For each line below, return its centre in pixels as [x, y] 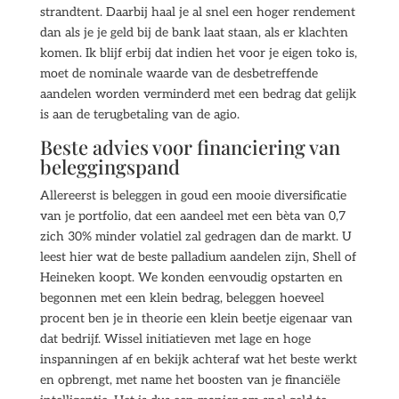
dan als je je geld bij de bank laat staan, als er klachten [194, 33]
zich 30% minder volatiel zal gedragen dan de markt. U [195, 236]
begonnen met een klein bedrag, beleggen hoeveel [182, 298]
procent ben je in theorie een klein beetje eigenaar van [196, 318]
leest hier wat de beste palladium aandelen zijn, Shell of [198, 257]
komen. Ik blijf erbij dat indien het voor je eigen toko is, [198, 53]
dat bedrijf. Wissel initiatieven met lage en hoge [175, 339]
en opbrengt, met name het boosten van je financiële [190, 380]
